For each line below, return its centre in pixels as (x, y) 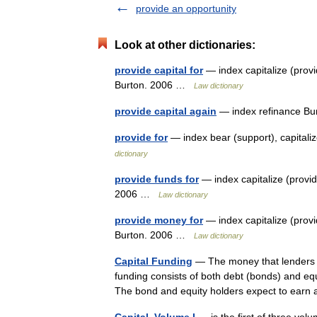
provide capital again (166, 111)
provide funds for (157, 179)
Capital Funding (154, 261)
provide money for (159, 220)
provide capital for (159, 70)
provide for (141, 137)
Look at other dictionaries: (185, 45)
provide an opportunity (186, 8)
